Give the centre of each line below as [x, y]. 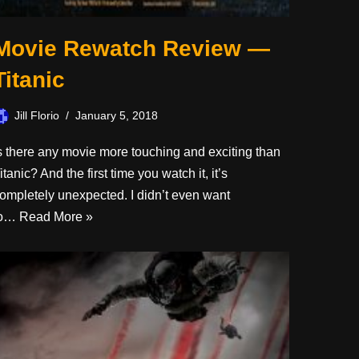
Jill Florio [37, 115]
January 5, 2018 [117, 115]
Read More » [56, 216]
